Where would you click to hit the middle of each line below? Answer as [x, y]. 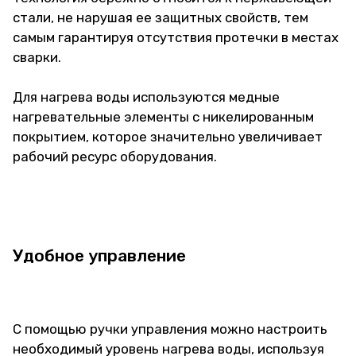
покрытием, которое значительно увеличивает [168, 137]
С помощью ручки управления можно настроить [170, 329]
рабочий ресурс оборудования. [115, 157]
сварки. [37, 57]
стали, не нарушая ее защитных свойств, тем [161, 17]
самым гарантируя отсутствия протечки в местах [176, 37]
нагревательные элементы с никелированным [163, 117]
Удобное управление [99, 255]
